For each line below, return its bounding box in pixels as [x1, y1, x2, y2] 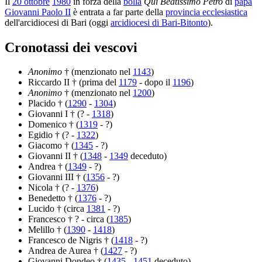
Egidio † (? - [28, 130, 77, 140]
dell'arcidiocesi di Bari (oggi [5, 17, 111, 27]
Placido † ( [28, 98, 68, 109]
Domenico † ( [28, 119, 79, 130]
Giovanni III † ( [28, 172, 86, 182]
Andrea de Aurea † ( [28, 246, 104, 256]
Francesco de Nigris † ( [28, 235, 114, 246]
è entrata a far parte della [71, 6, 166, 17]
